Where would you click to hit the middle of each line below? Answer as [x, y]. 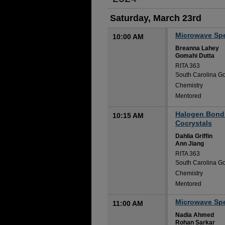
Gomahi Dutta [195, 56]
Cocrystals [194, 123]
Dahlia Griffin [194, 136]
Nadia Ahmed [195, 215]
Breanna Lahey [197, 48]
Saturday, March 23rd [156, 18]
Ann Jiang [190, 144]
